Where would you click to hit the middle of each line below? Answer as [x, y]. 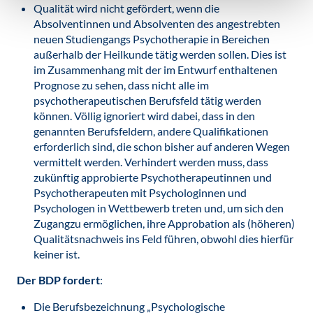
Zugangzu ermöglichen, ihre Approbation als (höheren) [164, 223]
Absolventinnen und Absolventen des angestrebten [157, 23]
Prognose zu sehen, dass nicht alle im [121, 85]
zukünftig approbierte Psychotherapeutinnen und [153, 177]
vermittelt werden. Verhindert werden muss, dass [151, 162]
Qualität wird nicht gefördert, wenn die [126, 8]
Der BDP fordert [58, 280]
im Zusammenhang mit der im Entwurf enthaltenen [155, 70]
